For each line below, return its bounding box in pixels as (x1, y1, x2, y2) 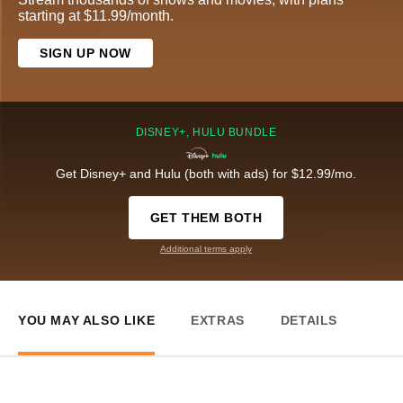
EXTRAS (191, 313, 245, 328)
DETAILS (280, 313, 338, 328)
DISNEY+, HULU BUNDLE (135, 126, 277, 139)
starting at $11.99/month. (18, 8, 174, 24)
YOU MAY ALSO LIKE (18, 313, 156, 328)
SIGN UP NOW (40, 46, 131, 61)
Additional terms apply (160, 244, 252, 255)
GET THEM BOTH (149, 210, 263, 226)
